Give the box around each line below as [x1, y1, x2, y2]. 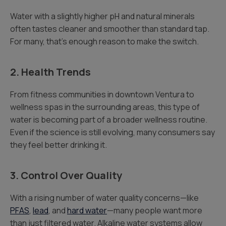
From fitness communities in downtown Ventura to [10, 89, 194, 100]
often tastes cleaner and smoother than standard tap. [10, 23, 209, 34]
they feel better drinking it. [10, 139, 107, 150]
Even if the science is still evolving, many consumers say [10, 127, 215, 138]
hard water [67, 205, 107, 216]
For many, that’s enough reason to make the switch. [10, 36, 199, 47]
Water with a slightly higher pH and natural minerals [10, 11, 195, 22]
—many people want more [107, 205, 202, 216]
